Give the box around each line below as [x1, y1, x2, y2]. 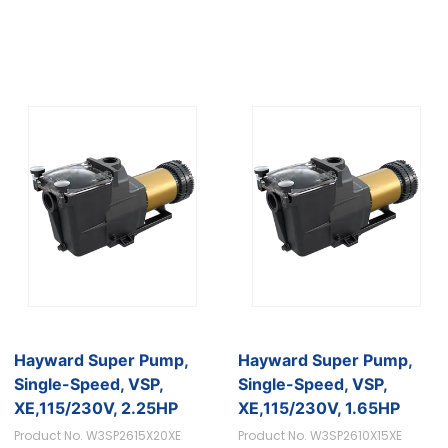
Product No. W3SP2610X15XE [238, 426, 403, 444]
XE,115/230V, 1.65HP [238, 397, 401, 418]
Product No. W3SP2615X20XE [14, 426, 182, 444]
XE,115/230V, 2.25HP [14, 397, 179, 418]
